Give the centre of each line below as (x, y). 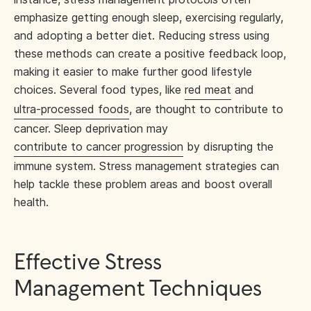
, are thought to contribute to (206, 109)
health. (31, 202)
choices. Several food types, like (99, 90)
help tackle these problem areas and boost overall (143, 184)
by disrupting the (228, 146)
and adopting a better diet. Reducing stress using (142, 35)
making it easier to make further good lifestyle (133, 72)
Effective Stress (88, 263)
